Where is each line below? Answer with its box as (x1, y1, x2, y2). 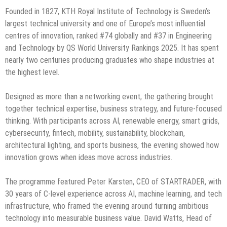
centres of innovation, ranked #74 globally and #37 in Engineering (5, 30, 212, 41)
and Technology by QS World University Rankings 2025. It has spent (5, 43, 219, 53)
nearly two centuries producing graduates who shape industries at (5, 55, 214, 65)
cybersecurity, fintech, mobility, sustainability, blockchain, (5, 128, 185, 138)
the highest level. (5, 67, 59, 77)
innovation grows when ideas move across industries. (5, 152, 172, 162)
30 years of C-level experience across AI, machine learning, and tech (5, 188, 222, 199)
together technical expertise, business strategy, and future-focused (5, 103, 222, 113)
